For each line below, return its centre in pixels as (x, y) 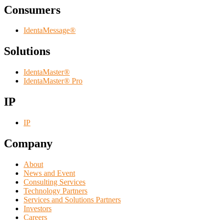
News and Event (49, 173)
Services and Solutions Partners (72, 199)
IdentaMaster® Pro (53, 81)
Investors (38, 208)
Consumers (32, 10)
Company (28, 143)
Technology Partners (55, 191)
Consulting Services (55, 182)
